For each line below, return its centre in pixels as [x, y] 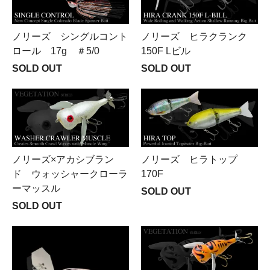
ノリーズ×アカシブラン [63, 159]
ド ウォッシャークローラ [70, 174]
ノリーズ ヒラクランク [194, 36]
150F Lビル [166, 51]
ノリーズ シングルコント [70, 36]
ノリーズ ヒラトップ [189, 159]
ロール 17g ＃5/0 [56, 51]
